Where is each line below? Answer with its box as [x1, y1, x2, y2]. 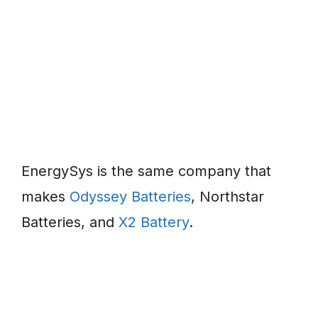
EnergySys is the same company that [21, 163, 271, 180]
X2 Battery [119, 214, 189, 231]
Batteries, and [21, 214, 119, 231]
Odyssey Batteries [70, 188, 191, 206]
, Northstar [191, 188, 264, 206]
